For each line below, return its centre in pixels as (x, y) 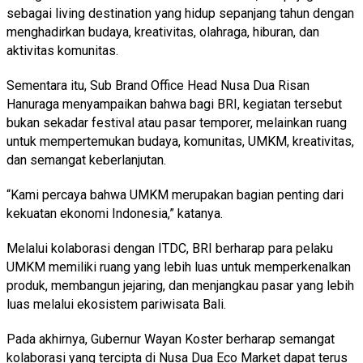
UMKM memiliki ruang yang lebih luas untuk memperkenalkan (179, 267)
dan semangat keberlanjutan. (86, 160)
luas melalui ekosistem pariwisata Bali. (116, 304)
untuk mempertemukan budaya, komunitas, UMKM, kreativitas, (180, 141)
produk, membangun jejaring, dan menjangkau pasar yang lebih (180, 285)
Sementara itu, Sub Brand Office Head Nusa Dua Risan (158, 85)
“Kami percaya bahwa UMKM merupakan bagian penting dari (175, 194)
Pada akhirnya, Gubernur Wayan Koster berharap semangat (171, 339)
